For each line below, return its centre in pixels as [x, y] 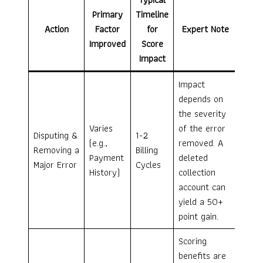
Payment [107, 158]
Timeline [152, 15]
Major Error [55, 165]
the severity [202, 114]
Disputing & [56, 136]
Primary [107, 15]
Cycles [148, 165]
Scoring [193, 241]
